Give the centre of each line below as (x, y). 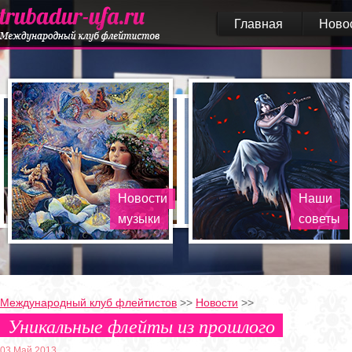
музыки (139, 219)
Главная (258, 24)
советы (319, 219)
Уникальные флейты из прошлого (141, 325)
